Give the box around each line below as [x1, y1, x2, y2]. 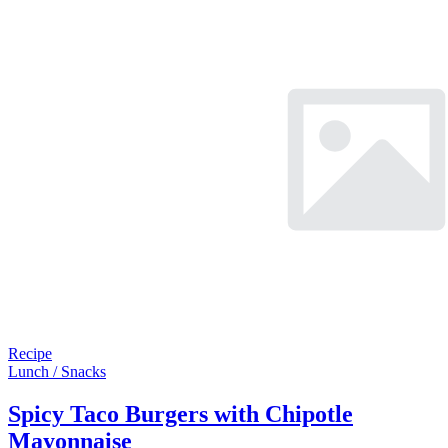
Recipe [8, 345, 52, 363]
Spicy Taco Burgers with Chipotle [8, 401, 353, 428]
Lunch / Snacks [8, 363, 106, 381]
